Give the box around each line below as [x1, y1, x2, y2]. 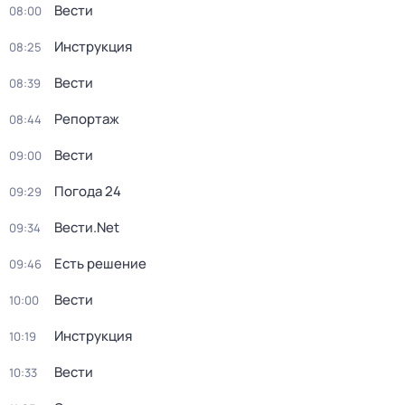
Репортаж [54, 109, 119, 128]
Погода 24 [54, 182, 121, 201]
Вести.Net [54, 218, 119, 237]
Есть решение [54, 254, 146, 273]
